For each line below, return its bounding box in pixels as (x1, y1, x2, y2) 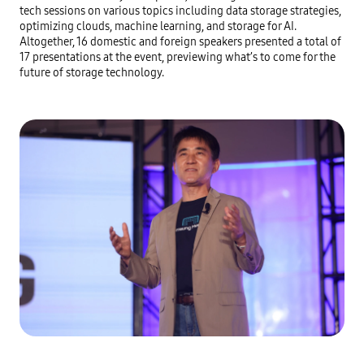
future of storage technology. (19, 64, 164, 80)
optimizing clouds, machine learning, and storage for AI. (19, 18, 297, 34)
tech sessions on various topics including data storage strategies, (19, 2, 341, 19)
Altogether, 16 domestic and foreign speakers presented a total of (19, 33, 341, 50)
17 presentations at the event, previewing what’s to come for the (19, 49, 336, 65)
